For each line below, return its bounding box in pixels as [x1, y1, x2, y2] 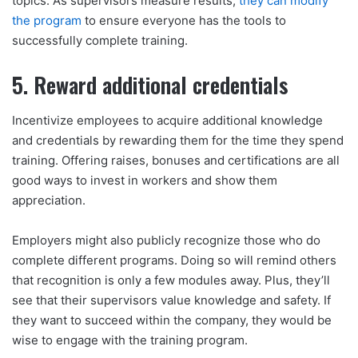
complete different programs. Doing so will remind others [12, 253, 336, 268]
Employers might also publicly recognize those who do [12, 233, 320, 249]
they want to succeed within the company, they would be [12, 312, 332, 328]
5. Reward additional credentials [12, 68, 288, 101]
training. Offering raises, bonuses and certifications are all [12, 153, 340, 169]
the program [12, 12, 82, 28]
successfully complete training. [12, 32, 194, 48]
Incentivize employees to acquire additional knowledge [12, 113, 323, 129]
